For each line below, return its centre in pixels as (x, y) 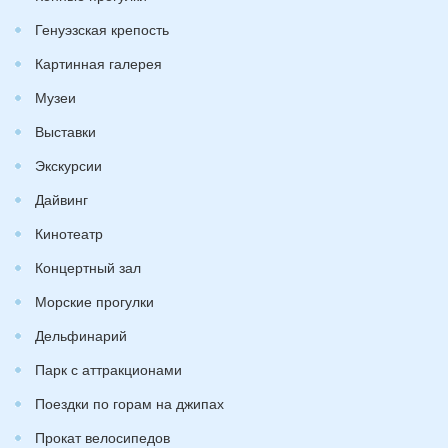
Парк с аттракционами (108, 369)
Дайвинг (61, 199)
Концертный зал (88, 267)
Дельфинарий (81, 335)
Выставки (65, 131)
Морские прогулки (94, 301)
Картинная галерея (98, 63)
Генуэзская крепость (102, 29)
